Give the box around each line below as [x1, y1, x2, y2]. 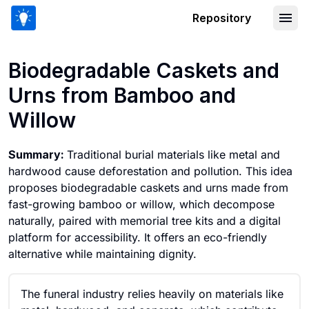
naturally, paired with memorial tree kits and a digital [8, 214, 281, 228]
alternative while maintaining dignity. [8, 247, 197, 261]
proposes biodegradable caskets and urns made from [8, 181, 288, 195]
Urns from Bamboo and [8, 83, 236, 108]
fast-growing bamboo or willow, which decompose [8, 197, 275, 211]
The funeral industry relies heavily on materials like [21, 287, 283, 301]
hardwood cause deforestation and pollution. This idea [8, 164, 292, 178]
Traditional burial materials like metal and [67, 148, 280, 161]
